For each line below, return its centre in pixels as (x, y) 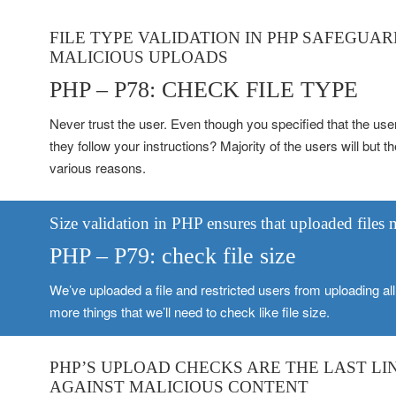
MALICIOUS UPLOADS (138, 57)
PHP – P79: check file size (172, 255)
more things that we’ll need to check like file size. (189, 311)
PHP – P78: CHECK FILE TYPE (203, 89)
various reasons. (97, 167)
